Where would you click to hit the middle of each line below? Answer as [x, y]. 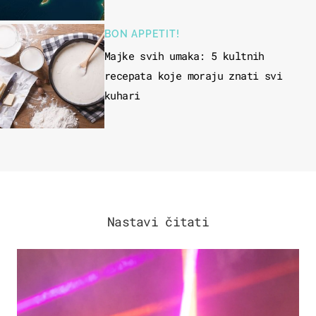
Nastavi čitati [158, 222]
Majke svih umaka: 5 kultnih [184, 56]
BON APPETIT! [142, 34]
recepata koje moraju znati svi [193, 76]
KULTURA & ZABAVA [74, 261]
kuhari [122, 96]
